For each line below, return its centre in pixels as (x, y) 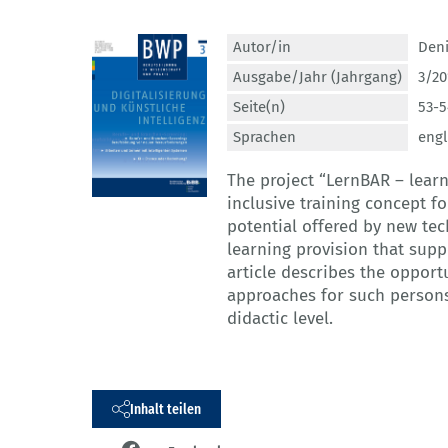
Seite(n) (259, 107)
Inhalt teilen (165, 408)
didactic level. (280, 319)
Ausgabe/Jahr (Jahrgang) (317, 77)
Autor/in (262, 47)
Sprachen (264, 137)
